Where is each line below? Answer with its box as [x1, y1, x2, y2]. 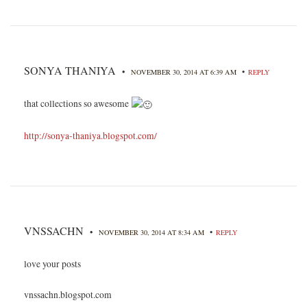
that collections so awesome [24, 97, 131, 110]
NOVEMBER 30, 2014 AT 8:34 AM [99, 227, 206, 237]
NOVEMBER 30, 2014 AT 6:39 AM [131, 67, 238, 77]
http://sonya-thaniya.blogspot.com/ [24, 129, 157, 142]
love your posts [24, 257, 81, 270]
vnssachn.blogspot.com [24, 288, 112, 301]
